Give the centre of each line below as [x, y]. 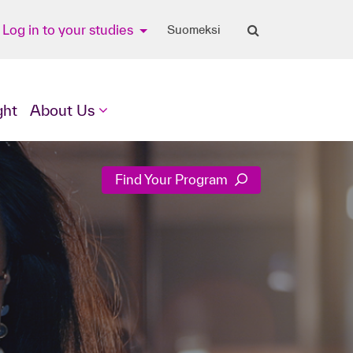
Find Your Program [173, 180]
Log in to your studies [69, 29]
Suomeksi [194, 30]
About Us [63, 110]
